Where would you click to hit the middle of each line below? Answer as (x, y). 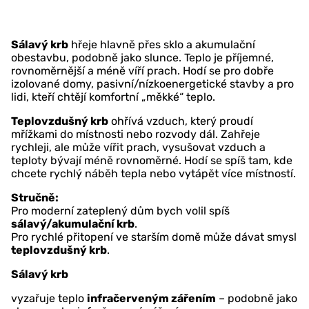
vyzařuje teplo (49, 299)
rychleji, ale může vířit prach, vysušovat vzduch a (138, 148)
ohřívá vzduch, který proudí (181, 121)
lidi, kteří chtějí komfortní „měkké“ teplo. (113, 97)
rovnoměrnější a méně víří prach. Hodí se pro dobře (142, 71)
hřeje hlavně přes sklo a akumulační (162, 45)
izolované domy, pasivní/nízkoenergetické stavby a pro (152, 84)
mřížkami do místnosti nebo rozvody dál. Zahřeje (136, 134)
